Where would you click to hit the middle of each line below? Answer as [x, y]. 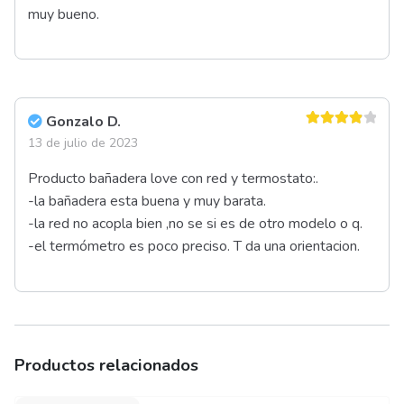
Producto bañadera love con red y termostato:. [173, 179]
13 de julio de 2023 [83, 143]
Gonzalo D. [83, 122]
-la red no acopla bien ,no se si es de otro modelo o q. [195, 224]
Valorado [329, 137]
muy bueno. [64, 14]
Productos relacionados [106, 364]
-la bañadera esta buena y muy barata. [147, 202]
